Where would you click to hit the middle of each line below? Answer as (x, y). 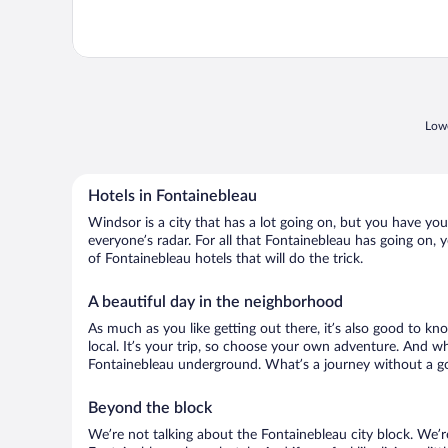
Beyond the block (150, 408)
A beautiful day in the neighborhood (215, 302)
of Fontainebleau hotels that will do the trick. (225, 259)
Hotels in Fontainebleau (172, 196)
